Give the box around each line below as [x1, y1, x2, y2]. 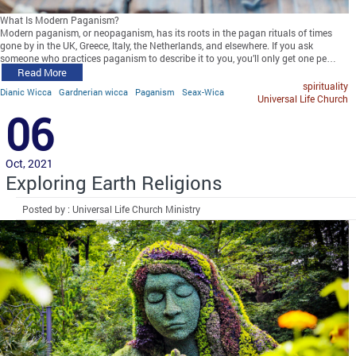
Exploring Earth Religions [6, 169, 222, 195]
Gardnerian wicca [59, 85, 128, 98]
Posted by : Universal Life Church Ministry [22, 202, 201, 215]
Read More [17, 64, 67, 79]
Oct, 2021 [6, 155, 53, 171]
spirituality [303, 79, 348, 92]
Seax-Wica [182, 85, 224, 98]
